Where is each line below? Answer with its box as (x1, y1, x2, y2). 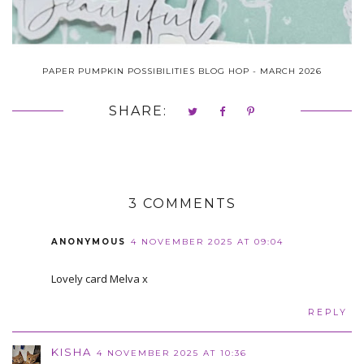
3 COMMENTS (128, 195, 236, 211)
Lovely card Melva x (51, 271, 148, 286)
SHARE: (108, 102, 167, 119)
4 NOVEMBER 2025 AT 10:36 (97, 347, 247, 358)
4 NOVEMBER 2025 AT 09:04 (131, 236, 284, 247)
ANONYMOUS (51, 236, 126, 247)
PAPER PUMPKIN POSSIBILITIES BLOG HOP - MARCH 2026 (42, 65, 322, 76)
